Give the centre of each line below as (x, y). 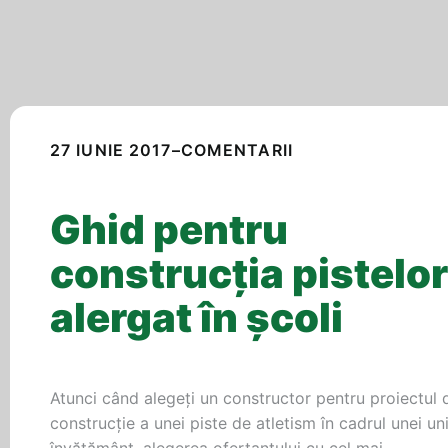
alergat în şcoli (196, 317)
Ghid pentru (169, 229)
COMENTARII (236, 150)
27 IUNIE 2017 (111, 150)
